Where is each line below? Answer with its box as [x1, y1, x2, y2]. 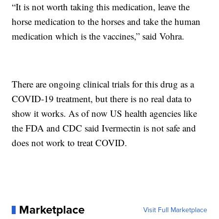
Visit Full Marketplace [143, 205, 207, 215]
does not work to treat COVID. [12, 136, 128, 149]
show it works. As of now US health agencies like [12, 107, 197, 120]
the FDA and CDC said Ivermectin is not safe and [12, 122, 197, 134]
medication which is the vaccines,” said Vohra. [12, 30, 185, 43]
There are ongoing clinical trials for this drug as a [12, 78, 195, 90]
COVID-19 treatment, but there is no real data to [12, 92, 192, 105]
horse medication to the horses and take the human [12, 15, 201, 28]
